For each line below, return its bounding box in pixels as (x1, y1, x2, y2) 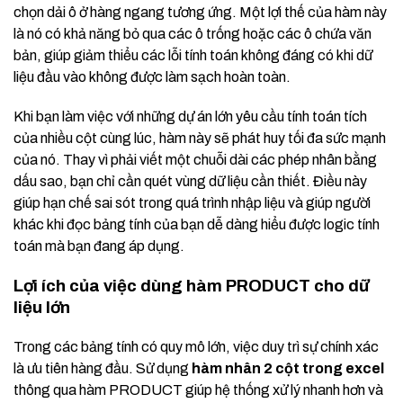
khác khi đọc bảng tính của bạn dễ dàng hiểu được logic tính (13, 216, 380, 232)
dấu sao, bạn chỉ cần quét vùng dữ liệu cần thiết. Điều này (13, 173, 367, 189)
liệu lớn (13, 298, 70, 317)
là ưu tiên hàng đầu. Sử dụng (13, 360, 192, 376)
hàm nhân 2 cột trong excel (192, 360, 384, 376)
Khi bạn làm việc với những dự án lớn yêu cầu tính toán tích (13, 108, 367, 124)
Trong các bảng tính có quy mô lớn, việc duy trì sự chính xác (13, 338, 379, 354)
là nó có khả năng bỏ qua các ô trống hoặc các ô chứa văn (13, 25, 372, 41)
